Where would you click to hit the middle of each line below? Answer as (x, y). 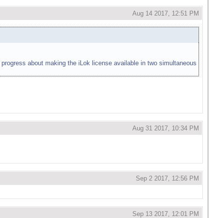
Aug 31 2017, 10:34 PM (166, 128)
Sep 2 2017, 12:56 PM (167, 178)
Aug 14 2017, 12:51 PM (166, 13)
